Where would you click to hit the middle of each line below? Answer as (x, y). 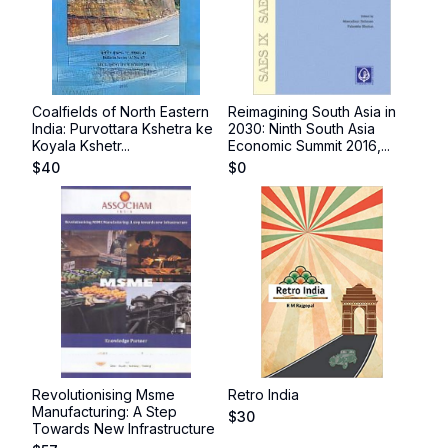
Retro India (263, 394)
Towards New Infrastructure (123, 428)
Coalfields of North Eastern (120, 111)
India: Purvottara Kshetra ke (122, 128)
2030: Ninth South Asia (301, 128)
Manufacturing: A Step (104, 411)
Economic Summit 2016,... (309, 145)
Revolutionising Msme (103, 394)
